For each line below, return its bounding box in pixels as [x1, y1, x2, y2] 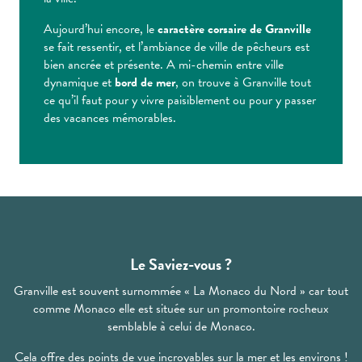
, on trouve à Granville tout [175, 73, 311, 93]
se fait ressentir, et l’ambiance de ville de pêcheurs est [44, 37, 309, 57]
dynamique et [44, 73, 115, 93]
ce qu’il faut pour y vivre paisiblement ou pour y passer [44, 90, 316, 111]
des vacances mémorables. [44, 108, 176, 128]
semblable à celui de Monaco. [107, 317, 255, 337]
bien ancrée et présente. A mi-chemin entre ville [44, 55, 284, 75]
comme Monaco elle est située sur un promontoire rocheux [33, 299, 329, 319]
